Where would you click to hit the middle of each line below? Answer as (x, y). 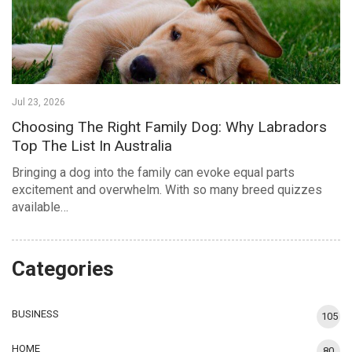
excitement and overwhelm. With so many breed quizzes (167, 189)
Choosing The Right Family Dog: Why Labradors (169, 126)
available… (40, 207)
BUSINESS (35, 313)
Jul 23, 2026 (38, 102)
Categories (63, 268)
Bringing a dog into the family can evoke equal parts (153, 172)
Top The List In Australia (92, 145)
